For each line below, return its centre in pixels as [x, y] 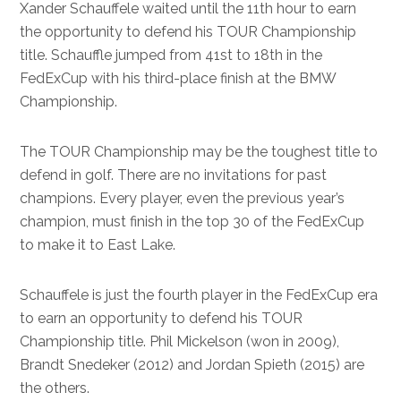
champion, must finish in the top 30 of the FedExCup [192, 222]
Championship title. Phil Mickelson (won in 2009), [180, 341]
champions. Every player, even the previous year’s [183, 198]
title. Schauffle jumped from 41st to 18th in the [171, 55]
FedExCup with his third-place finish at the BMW [178, 78]
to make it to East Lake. [98, 245]
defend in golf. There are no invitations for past [174, 175]
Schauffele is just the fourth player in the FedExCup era [199, 295]
